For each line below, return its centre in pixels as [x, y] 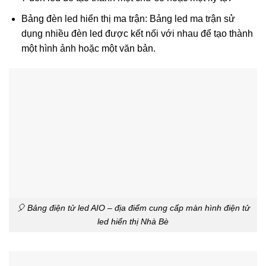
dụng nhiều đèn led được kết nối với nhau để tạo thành [137, 33]
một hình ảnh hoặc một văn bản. [88, 48]
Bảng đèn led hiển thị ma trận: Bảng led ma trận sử [128, 18]
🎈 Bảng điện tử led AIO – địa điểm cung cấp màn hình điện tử [133, 208]
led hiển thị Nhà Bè [133, 222]
